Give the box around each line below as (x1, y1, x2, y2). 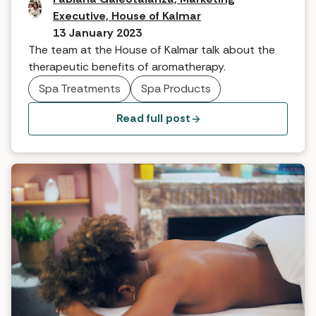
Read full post (116, 111, 190, 126)
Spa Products (140, 81, 211, 97)
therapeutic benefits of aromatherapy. (28, 59, 226, 75)
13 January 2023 (53, 25, 142, 41)
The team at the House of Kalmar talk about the (28, 42, 275, 58)
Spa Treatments (38, 81, 121, 97)
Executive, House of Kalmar (53, 8, 202, 24)
